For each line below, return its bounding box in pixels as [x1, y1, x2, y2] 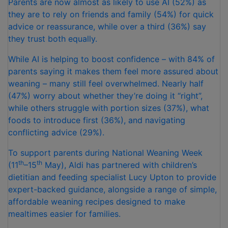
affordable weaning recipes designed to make [8, 196, 185, 207]
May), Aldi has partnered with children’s [42, 160, 197, 170]
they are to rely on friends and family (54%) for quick [8, 9, 214, 20]
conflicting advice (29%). [8, 127, 104, 138]
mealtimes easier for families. [8, 209, 121, 219]
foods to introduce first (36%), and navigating [8, 115, 185, 126]
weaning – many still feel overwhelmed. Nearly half [8, 78, 204, 89]
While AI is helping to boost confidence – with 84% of [8, 54, 215, 65]
